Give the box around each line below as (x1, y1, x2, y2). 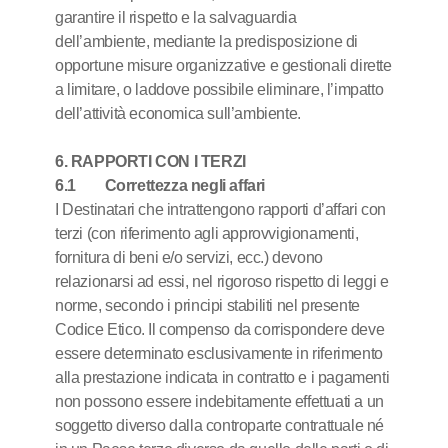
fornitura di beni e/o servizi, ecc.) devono (55, 249, 323, 266)
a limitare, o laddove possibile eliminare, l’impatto (55, 81, 384, 98)
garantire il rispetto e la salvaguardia (55, 9, 297, 26)
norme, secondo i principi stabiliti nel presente (55, 297, 360, 314)
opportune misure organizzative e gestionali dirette (55, 57, 392, 74)
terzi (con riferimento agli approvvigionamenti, (55, 225, 359, 242)
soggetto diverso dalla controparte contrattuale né (55, 417, 385, 434)
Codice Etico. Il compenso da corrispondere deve (55, 321, 385, 338)
